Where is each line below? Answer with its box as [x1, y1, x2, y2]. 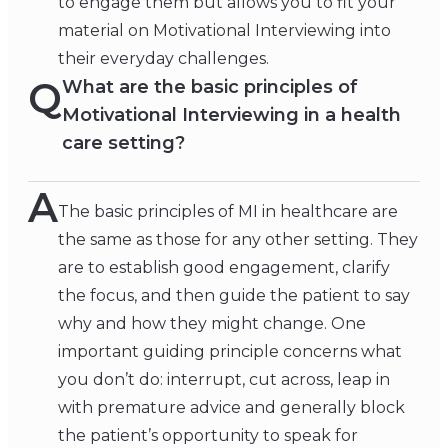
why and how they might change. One [58, 314, 366, 334]
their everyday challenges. [58, 49, 269, 69]
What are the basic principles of [62, 76, 358, 99]
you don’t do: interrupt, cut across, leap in [58, 370, 390, 390]
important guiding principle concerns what [58, 342, 402, 362]
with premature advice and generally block [58, 398, 405, 418]
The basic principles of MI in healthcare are [58, 202, 398, 222]
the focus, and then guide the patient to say [58, 286, 410, 306]
